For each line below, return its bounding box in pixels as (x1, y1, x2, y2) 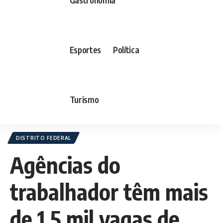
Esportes (69, 44, 101, 55)
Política (112, 44, 139, 55)
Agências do (10, 151, 120, 179)
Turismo (69, 94, 99, 105)
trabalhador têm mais (10, 178, 208, 206)
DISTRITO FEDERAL (16, 135, 72, 141)
